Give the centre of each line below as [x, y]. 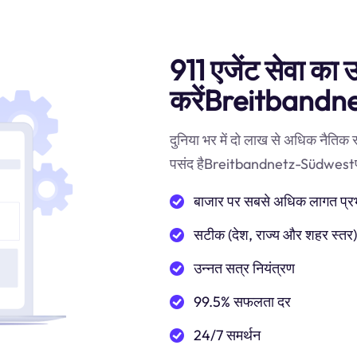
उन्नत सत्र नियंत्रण [244, 268]
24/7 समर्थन [227, 335]
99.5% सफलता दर [242, 302]
